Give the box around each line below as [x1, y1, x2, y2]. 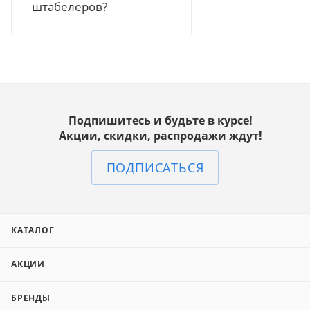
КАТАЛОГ [11, 224, 55, 237]
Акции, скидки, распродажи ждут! [59, 128, 262, 144]
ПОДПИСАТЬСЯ [106, 159, 204, 176]
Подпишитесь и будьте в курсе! [69, 113, 253, 129]
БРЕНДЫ [11, 292, 51, 304]
